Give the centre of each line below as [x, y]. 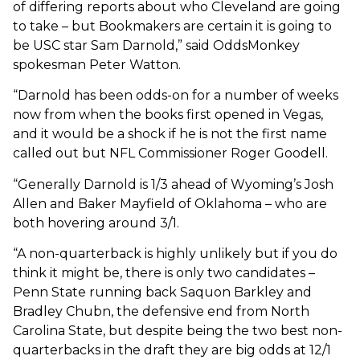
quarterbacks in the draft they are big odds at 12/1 [172, 350]
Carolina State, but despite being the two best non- [178, 330]
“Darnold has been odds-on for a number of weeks [176, 96]
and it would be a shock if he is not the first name [170, 134]
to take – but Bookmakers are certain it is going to [172, 26]
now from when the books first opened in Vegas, [168, 115]
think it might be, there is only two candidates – [164, 272]
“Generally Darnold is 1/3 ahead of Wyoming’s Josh [173, 184]
